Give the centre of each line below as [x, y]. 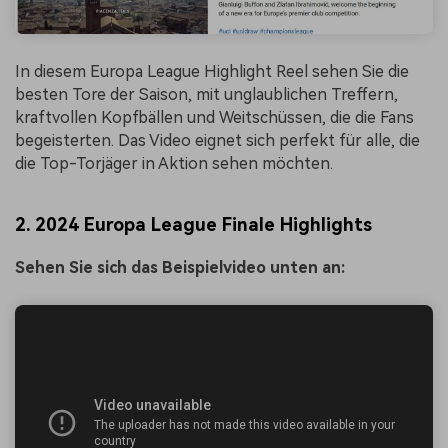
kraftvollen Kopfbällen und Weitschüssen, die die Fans [214, 117]
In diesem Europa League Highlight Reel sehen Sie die [212, 71]
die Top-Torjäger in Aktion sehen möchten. [174, 163]
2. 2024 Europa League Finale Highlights [193, 225]
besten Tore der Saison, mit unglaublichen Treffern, [206, 94]
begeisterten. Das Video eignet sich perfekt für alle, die [217, 140]
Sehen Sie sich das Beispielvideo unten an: [180, 268]
